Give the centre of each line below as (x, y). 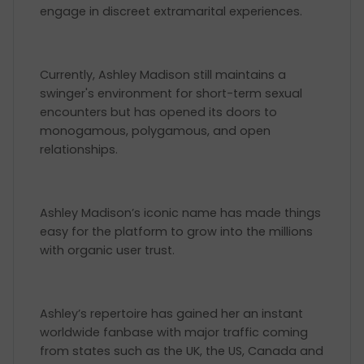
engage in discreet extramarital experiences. (173, 11)
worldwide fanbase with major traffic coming (174, 332)
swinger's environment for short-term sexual (171, 93)
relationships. (79, 149)
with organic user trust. (110, 250)
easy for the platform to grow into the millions (176, 232)
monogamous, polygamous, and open (155, 131)
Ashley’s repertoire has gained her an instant (171, 314)
